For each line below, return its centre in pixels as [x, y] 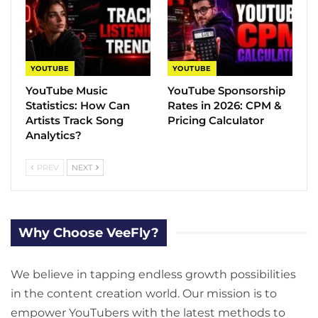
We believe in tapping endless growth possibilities [153, 275]
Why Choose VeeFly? [89, 232]
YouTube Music [67, 90]
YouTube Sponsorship [226, 90]
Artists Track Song [75, 120]
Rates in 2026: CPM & [225, 105]
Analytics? [54, 135]
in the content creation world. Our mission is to [144, 294]
